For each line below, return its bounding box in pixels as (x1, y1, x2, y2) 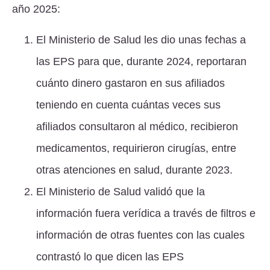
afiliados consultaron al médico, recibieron (36, 120, 238, 133)
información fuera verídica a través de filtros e (36, 207, 256, 219)
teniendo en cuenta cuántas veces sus (36, 98, 221, 111)
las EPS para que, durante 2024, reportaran (36, 55, 246, 67)
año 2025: (12, 2, 60, 15)
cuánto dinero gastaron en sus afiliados (36, 77, 225, 89)
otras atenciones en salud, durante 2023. (36, 163, 233, 176)
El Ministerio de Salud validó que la (36, 185, 205, 198)
